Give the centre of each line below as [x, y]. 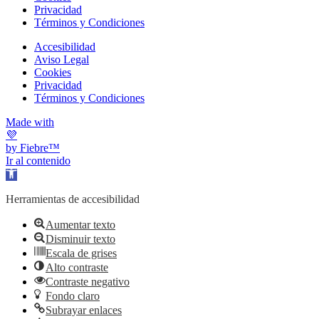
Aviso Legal [62, 59]
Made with [30, 122]
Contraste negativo [88, 281]
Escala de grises [81, 253]
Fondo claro [73, 296]
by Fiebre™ [33, 147]
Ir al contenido [38, 160]
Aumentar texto [80, 224]
